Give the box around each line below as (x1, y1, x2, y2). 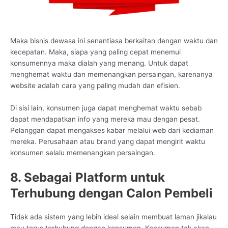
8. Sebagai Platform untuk (10, 169, 165, 185)
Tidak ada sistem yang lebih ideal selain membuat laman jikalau (10, 212, 217, 221)
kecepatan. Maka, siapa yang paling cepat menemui (10, 47, 181, 56)
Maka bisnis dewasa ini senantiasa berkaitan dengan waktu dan (10, 36, 218, 45)
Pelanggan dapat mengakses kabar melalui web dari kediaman (10, 126, 214, 134)
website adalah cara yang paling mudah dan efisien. (10, 81, 180, 90)
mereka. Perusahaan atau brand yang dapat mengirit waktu (10, 137, 205, 146)
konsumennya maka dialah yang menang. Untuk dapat (10, 59, 188, 67)
